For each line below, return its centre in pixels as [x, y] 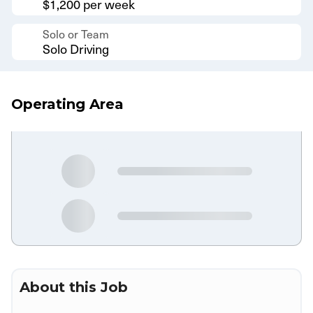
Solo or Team [76, 34]
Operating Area [67, 104]
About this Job [74, 287]
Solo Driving [76, 48]
